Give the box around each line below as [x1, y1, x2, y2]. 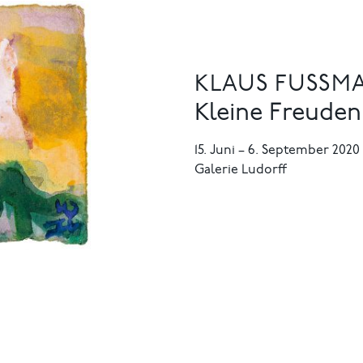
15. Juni [194, 143, 238, 157]
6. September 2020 [248, 143, 360, 157]
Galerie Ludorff [194, 163, 287, 177]
